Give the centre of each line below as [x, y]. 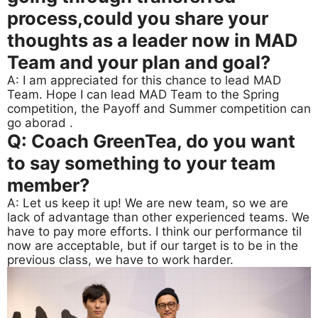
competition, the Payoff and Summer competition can [159, 109]
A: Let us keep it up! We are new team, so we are [148, 203]
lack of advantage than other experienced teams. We [158, 218]
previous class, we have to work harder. [120, 260]
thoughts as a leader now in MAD [153, 40]
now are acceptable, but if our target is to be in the [153, 246]
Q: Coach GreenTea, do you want [151, 141]
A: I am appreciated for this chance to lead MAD [144, 81]
